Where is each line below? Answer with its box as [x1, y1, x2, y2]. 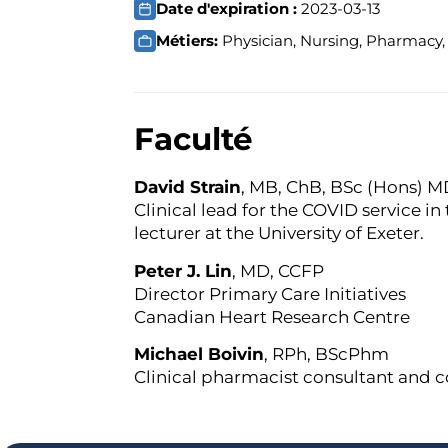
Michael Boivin [134, 343, 265, 364]
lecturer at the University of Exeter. [134, 223, 425, 244]
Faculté [134, 120, 254, 159]
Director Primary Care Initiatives [134, 283, 407, 304]
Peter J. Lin [134, 260, 233, 281]
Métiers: [156, 31, 223, 51]
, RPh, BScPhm [264, 343, 390, 364]
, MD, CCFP [232, 260, 325, 281]
